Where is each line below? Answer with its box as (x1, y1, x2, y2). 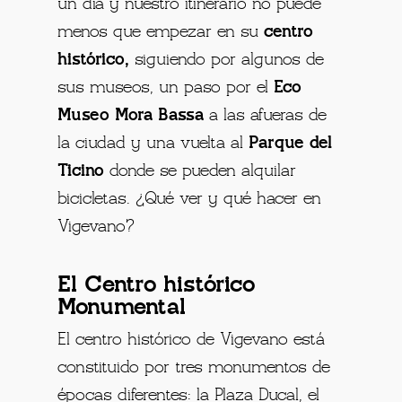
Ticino (57, 162, 105, 179)
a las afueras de (204, 107, 328, 124)
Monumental (57, 296, 187, 319)
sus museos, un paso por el (57, 79, 275, 96)
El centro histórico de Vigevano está (57, 331, 326, 348)
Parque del (249, 135, 333, 152)
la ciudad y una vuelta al (57, 135, 249, 152)
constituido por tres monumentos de (57, 359, 331, 376)
